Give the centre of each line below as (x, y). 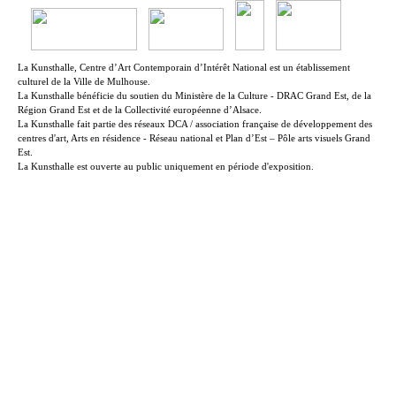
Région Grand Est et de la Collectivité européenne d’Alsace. (140, 110)
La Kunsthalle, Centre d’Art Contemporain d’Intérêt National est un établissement (184, 68)
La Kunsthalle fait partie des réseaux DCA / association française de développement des (195, 124)
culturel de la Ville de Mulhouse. (84, 82)
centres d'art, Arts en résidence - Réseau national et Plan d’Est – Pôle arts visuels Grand (194, 138)
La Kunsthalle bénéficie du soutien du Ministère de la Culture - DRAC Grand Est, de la (194, 96)
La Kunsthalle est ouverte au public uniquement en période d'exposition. (166, 167)
